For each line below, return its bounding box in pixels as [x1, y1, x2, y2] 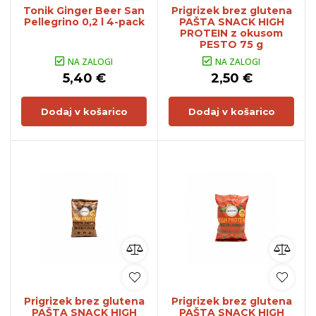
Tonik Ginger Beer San [23, 4, 145, 17]
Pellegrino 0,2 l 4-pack [23, 16, 145, 28]
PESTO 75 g [200, 38, 263, 51]
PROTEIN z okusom [180, 27, 283, 39]
